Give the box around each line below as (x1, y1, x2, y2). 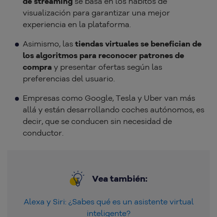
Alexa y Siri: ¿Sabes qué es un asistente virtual (23, 197, 194, 207)
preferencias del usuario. (23, 74, 115, 84)
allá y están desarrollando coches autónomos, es (23, 105, 204, 115)
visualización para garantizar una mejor (23, 8, 170, 18)
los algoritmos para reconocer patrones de (23, 50, 184, 61)
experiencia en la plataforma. (23, 19, 133, 30)
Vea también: (92, 173, 147, 185)
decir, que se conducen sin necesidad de (23, 116, 172, 126)
